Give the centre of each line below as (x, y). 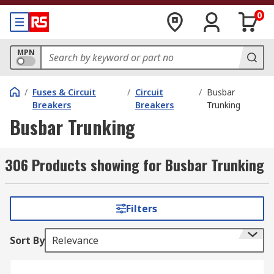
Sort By (27, 240)
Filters (142, 209)
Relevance (75, 240)
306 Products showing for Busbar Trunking (135, 165)
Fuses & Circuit (64, 92)
